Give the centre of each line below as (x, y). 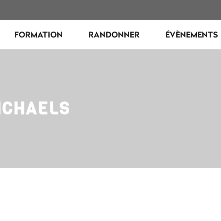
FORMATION (38, 34)
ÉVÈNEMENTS (192, 34)
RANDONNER (114, 34)
